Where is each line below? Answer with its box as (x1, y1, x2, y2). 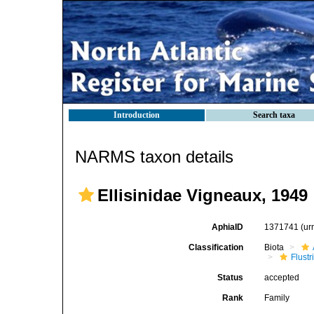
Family (264, 293, 290, 303)
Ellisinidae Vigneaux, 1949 (97, 186, 308, 205)
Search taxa (253, 110, 295, 120)
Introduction (114, 110, 160, 120)
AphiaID (212, 222, 244, 232)
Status (217, 273, 244, 282)
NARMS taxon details (75, 147, 233, 166)
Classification (189, 243, 244, 252)
